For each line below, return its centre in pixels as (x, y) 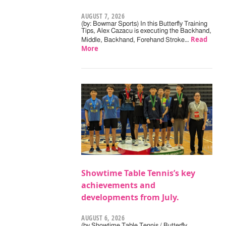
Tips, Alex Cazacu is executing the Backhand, (147, 31)
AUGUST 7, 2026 (103, 16)
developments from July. (130, 197)
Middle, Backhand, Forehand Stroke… (136, 40)
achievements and (119, 185)
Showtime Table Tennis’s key (138, 173)
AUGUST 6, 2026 (103, 218)
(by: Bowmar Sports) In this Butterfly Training (145, 24)
